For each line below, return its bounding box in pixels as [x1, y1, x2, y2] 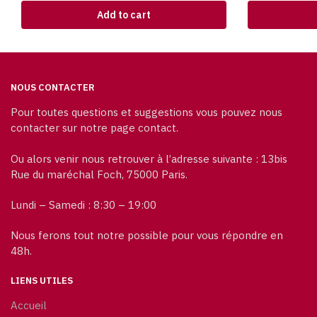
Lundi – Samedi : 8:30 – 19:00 [11, 197, 156, 212]
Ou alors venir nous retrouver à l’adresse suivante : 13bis [11, 151, 287, 166]
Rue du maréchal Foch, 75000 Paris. [11, 167, 188, 181]
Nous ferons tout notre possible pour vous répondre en [11, 228, 283, 242]
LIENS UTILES [11, 275, 73, 287]
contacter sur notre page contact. [11, 121, 178, 135]
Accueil [11, 299, 47, 313]
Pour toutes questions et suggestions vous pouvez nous [11, 105, 282, 120]
